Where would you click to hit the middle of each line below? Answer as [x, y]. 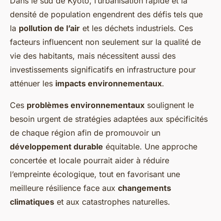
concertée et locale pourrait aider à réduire [90, 161]
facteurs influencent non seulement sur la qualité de [105, 42]
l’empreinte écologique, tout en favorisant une [95, 174]
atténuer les [33, 84]
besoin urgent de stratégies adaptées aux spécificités [109, 119]
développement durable [56, 147]
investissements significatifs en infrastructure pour [103, 70]
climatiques [32, 202]
